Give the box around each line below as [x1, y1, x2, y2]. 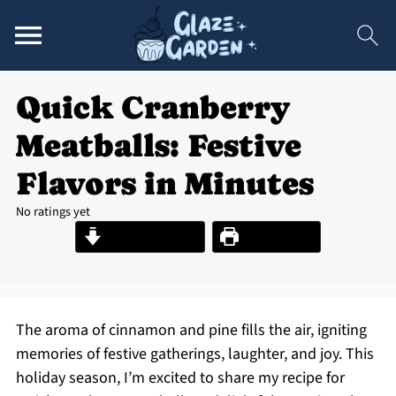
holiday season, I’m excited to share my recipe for [15, 367, 345, 389]
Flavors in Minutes [15, 165, 314, 202]
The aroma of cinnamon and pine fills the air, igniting [15, 319, 367, 341]
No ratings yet [15, 202, 90, 221]
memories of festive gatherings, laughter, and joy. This [15, 343, 374, 365]
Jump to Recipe [102, 226, 197, 247]
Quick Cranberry [15, 89, 290, 126]
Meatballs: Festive [15, 127, 301, 164]
